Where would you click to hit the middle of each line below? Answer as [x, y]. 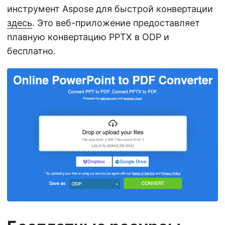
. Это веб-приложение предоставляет [116, 23]
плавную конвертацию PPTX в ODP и [88, 37]
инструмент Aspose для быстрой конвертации [110, 9]
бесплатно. [31, 51]
